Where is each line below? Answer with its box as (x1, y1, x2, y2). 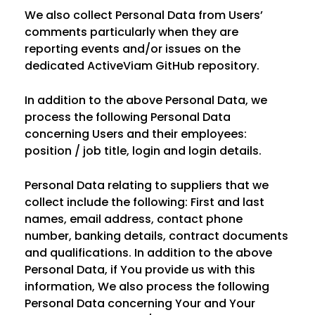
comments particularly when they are (25, 24, 238, 40)
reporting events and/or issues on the (25, 41, 240, 57)
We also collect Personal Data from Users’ (25, 7, 263, 23)
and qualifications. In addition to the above (25, 245, 272, 261)
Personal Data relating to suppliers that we (25, 177, 269, 193)
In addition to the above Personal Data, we (25, 92, 267, 108)
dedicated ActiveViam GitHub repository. (25, 58, 259, 74)
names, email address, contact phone (25, 211, 243, 227)
